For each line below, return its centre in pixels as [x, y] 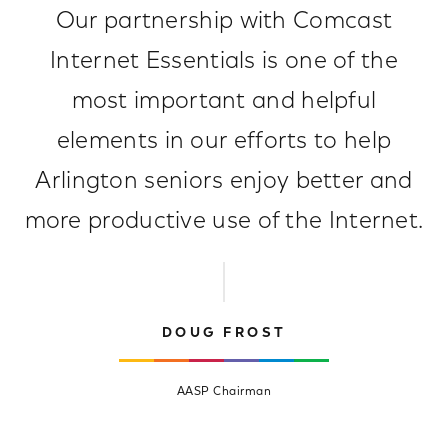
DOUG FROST [224, 334]
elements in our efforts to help [224, 142]
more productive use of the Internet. [224, 222]
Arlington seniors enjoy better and [224, 182]
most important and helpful [224, 102]
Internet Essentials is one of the [224, 62]
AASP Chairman [224, 392]
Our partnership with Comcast [224, 22]
